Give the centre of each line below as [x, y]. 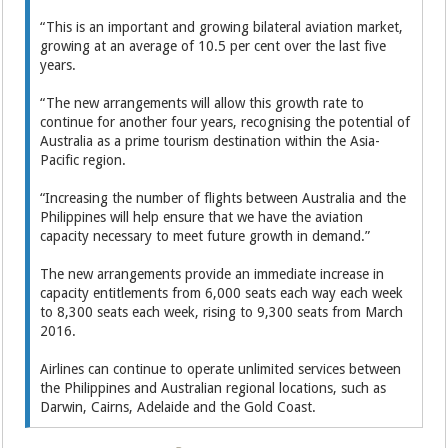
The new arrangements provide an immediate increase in [212, 274]
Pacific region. [83, 160]
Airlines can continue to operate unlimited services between [221, 369]
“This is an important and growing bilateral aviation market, [222, 27]
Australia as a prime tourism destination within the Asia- [210, 141]
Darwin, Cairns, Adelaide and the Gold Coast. [178, 407]
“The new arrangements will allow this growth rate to [202, 103]
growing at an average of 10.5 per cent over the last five [213, 46]
